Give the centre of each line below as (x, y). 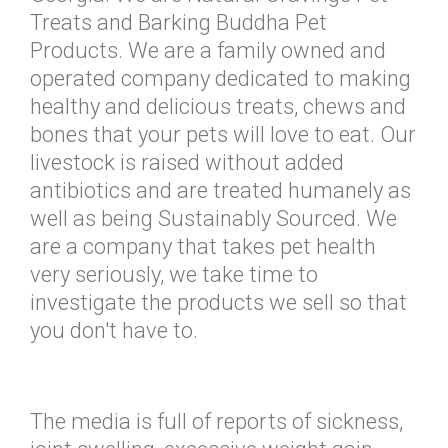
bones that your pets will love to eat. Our (223, 134)
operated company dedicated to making (220, 78)
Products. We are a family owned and (208, 50)
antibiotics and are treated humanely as (220, 190)
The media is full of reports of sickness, (216, 421)
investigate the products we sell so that (218, 302)
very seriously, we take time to (174, 274)
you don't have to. (114, 330)
